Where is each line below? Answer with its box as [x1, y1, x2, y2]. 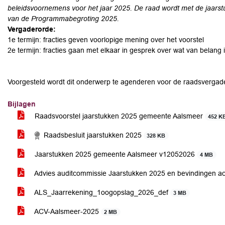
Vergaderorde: [8, 25, 56, 33]
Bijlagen [8, 100, 36, 108]
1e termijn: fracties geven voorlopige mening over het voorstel [8, 36, 204, 44]
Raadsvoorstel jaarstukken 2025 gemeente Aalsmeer [33, 112, 205, 120]
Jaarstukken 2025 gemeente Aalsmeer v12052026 [33, 150, 197, 158]
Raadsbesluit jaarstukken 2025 [42, 131, 144, 139]
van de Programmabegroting [8, 15, 99, 23]
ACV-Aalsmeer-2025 [33, 207, 101, 215]
